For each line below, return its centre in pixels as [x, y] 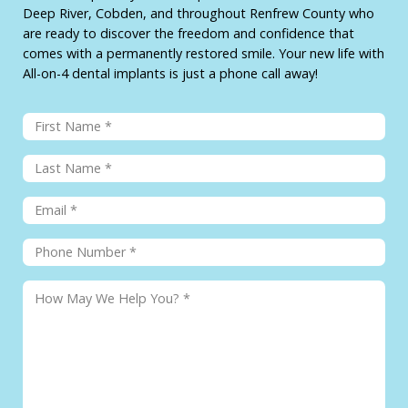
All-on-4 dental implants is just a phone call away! [170, 74]
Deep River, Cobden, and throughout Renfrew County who [199, 14]
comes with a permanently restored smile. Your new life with [204, 54]
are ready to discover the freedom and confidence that [189, 34]
